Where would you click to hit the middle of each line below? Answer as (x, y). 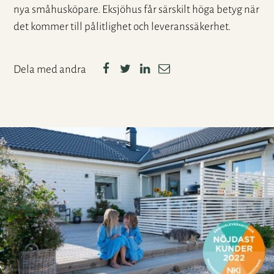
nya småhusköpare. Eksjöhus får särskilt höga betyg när (137, 9)
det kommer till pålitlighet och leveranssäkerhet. (122, 26)
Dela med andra (50, 69)
